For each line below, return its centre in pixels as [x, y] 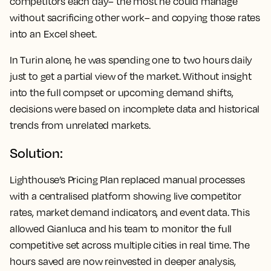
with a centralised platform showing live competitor [126, 196]
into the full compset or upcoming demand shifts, [122, 93]
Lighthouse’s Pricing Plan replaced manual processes [127, 180]
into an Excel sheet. [53, 34]
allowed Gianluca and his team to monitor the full [121, 229]
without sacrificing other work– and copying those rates [135, 18]
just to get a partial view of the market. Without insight [131, 76]
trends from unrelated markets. [80, 125]
